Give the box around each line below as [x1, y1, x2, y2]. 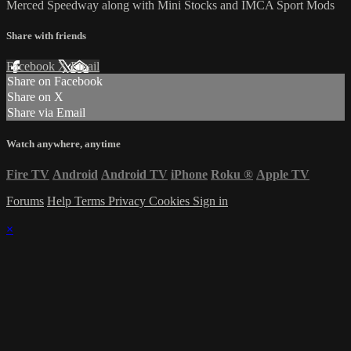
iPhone [171, 168, 208, 182]
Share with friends [6, 29, 86, 42]
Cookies [149, 194, 193, 208]
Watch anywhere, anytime [6, 138, 121, 150]
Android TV [101, 168, 168, 182]
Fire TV [6, 168, 49, 182]
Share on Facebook [7, 74, 103, 89]
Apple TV [256, 168, 309, 182]
